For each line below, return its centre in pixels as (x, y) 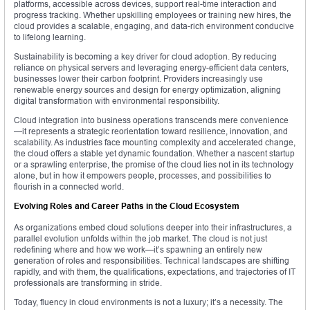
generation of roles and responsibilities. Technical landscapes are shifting (152, 261)
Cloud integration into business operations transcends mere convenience (151, 120)
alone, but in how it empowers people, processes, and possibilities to (143, 176)
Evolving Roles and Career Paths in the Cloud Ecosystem (127, 206)
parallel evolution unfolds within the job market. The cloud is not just (140, 239)
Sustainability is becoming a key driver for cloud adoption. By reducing (145, 57)
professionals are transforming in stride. (88, 283)
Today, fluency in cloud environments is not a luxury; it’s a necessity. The (148, 302)
